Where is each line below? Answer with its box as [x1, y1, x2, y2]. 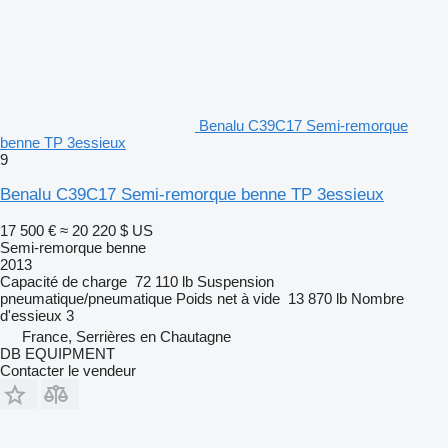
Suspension [197, 272, 274, 290]
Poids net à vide [176, 289, 280, 307]
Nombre [351, 289, 404, 307]
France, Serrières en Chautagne [22, 327, 231, 345]
